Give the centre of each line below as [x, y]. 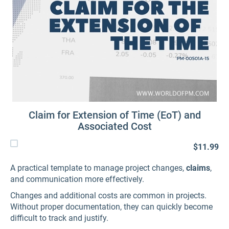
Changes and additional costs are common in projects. [108, 196]
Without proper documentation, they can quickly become [111, 207]
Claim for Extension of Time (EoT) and [114, 115]
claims [198, 168]
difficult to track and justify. [59, 218]
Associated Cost [114, 126]
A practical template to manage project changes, [98, 168]
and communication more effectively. [77, 179]
